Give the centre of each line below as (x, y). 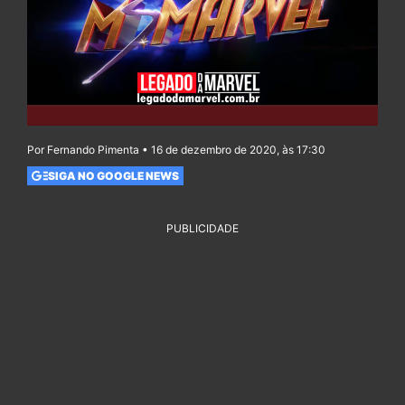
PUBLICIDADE (202, 229)
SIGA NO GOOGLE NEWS (113, 175)
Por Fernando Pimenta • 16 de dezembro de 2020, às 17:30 (176, 150)
